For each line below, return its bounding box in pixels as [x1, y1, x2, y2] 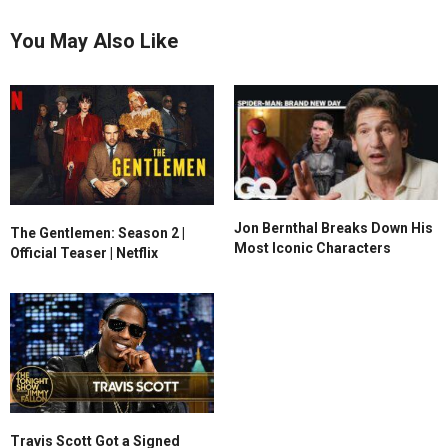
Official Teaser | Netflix [10, 244, 158, 261]
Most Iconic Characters [234, 239, 391, 256]
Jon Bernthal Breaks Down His [234, 219, 433, 236]
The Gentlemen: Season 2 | [10, 224, 185, 241]
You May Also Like [10, 28, 178, 53]
